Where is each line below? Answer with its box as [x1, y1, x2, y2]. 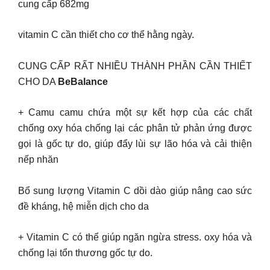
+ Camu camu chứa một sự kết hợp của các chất [18, 107, 252, 118]
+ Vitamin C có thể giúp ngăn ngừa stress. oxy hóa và [18, 232, 252, 242]
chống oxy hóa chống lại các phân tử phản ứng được [18, 123, 252, 133]
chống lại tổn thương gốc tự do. [18, 248, 152, 258]
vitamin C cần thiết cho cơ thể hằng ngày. [18, 30, 196, 40]
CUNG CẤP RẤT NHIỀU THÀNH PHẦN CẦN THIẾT [18, 60, 252, 71]
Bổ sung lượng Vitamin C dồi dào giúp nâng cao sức [18, 185, 252, 196]
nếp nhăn [18, 154, 58, 165]
